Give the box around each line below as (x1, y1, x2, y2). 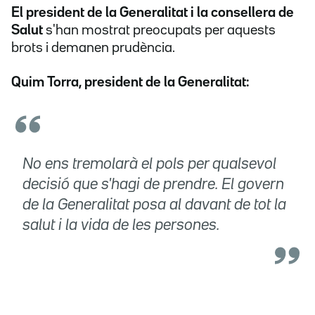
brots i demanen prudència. (11, 41, 175, 55)
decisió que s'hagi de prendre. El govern (22, 178, 284, 193)
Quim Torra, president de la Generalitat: (11, 76, 249, 89)
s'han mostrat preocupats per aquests (43, 24, 276, 37)
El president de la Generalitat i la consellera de (11, 6, 294, 20)
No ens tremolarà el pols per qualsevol (22, 157, 276, 172)
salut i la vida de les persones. (22, 219, 219, 233)
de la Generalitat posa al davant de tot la (22, 198, 286, 213)
